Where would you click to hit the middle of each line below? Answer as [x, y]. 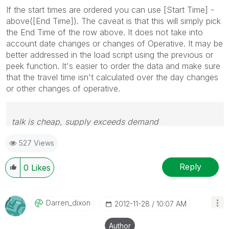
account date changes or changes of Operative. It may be [114, 43]
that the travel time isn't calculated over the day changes [112, 77]
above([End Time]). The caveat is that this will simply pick [113, 21]
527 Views [37, 143]
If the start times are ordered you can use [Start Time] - [110, 9]
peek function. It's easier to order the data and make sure [113, 66]
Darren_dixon [68, 202]
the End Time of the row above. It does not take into [105, 32]
